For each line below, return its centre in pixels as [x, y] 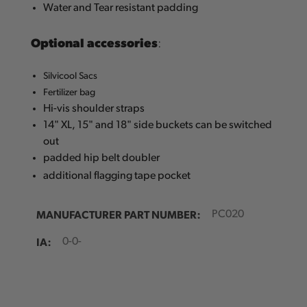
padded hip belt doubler [102, 159]
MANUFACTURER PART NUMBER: [118, 214]
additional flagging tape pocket [117, 176]
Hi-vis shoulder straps [94, 109]
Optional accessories [94, 42]
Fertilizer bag [70, 93]
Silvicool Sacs [71, 77]
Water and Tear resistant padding [121, 9]
